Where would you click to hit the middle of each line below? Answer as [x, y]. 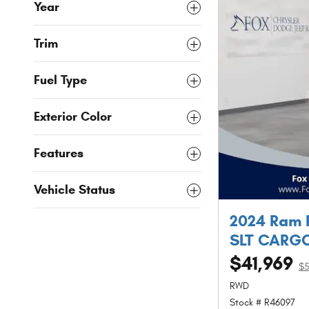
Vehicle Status [74, 190]
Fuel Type [60, 80]
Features [59, 153]
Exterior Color [73, 117]
